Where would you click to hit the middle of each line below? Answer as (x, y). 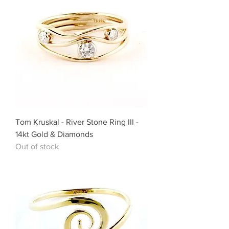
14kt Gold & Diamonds (54, 134)
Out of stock (37, 147)
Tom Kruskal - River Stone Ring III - (77, 122)
